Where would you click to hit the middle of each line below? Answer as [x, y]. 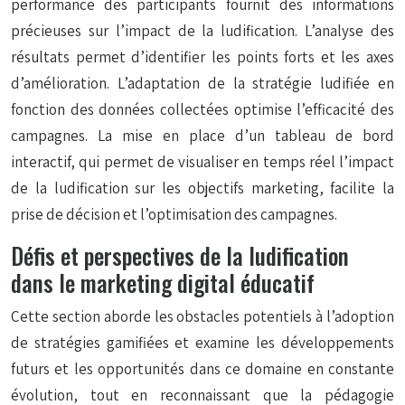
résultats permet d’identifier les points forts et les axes [202, 57]
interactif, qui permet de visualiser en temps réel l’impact [202, 162]
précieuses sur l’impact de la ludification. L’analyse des [202, 31]
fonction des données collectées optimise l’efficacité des [202, 109]
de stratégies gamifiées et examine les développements [202, 343]
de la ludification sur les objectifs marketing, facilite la [202, 188]
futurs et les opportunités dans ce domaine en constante [202, 369]
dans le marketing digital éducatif [163, 283]
